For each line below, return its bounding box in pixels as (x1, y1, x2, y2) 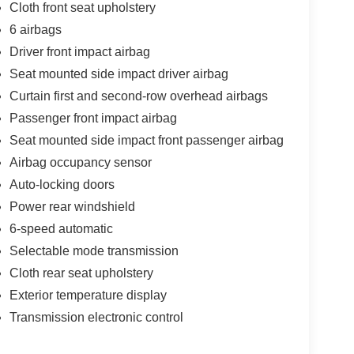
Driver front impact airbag (9, 45, 150, 59)
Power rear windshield (9, 200, 135, 214)
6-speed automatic (9, 222, 113, 236)
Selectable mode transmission (9, 244, 179, 258)
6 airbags (9, 23, 62, 37)
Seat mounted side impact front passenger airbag (9, 134, 284, 148)
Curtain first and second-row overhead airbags (9, 89, 268, 104)
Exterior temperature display (9, 288, 167, 303)
